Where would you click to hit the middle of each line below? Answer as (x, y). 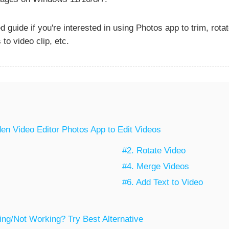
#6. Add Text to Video (163, 182)
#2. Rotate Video (154, 151)
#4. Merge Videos (156, 167)
